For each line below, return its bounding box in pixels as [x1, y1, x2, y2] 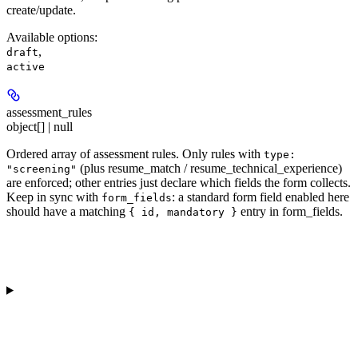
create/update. [6, 3, 76, 18]
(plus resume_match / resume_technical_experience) [77, 161, 342, 176]
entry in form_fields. [237, 205, 343, 219]
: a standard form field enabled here [172, 190, 349, 205]
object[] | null [6, 120, 73, 134]
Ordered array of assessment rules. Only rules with [6, 147, 264, 161]
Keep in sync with [6, 190, 101, 205]
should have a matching [6, 205, 129, 219]
